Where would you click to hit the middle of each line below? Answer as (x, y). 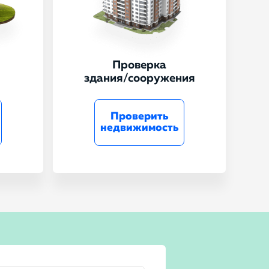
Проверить (139, 116)
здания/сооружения (139, 78)
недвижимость (139, 128)
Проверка (139, 65)
